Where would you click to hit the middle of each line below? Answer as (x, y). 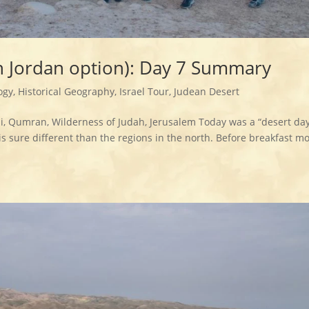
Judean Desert (207, 91)
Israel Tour (144, 91)
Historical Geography (67, 91)
